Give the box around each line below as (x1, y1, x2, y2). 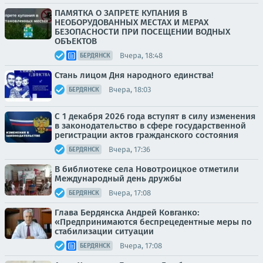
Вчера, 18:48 (120, 50, 163, 60)
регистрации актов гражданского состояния (55, 130, 238, 141)
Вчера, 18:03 (109, 85, 151, 94)
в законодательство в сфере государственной (55, 120, 246, 131)
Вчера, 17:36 (109, 144, 150, 154)
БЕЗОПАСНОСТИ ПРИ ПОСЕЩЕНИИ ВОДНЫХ (55, 26, 230, 38)
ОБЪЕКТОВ (55, 36, 97, 47)
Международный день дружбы (55, 173, 181, 184)
